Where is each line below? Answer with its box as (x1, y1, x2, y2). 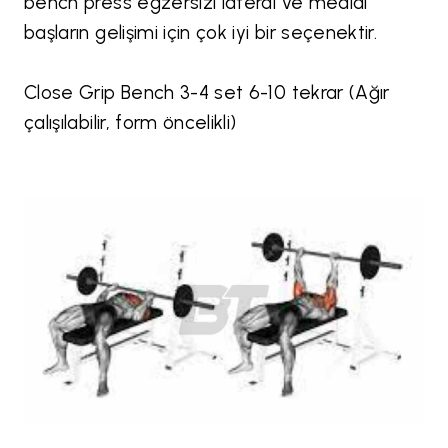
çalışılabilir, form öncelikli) (24, 111, 237, 135)
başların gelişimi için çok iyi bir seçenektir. (24, 21, 383, 45)
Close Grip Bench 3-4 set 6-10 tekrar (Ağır (24, 81, 390, 105)
